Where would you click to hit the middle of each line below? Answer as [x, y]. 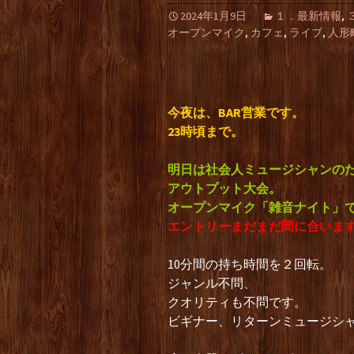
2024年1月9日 [213, 16]
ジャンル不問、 [212, 283]
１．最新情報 [308, 16]
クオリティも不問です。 [237, 302]
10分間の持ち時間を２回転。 [250, 264]
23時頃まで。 [205, 131]
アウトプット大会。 [224, 188]
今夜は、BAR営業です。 [236, 112]
